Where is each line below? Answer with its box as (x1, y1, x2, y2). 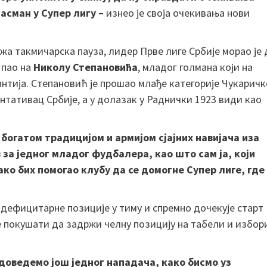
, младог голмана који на (138, 60, 253, 74)
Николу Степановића (33, 60, 138, 74)
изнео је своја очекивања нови (106, 5, 250, 20)
